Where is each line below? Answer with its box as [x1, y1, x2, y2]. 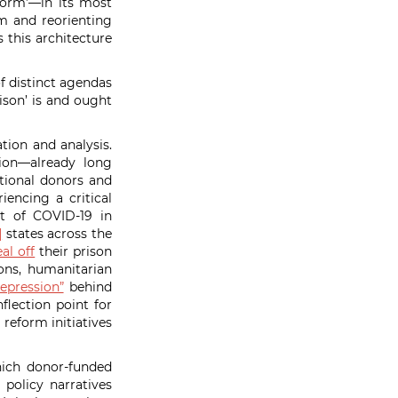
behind [63, 279, 112, 295]
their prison [35, 243, 112, 259]
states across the [2, 226, 112, 242]
